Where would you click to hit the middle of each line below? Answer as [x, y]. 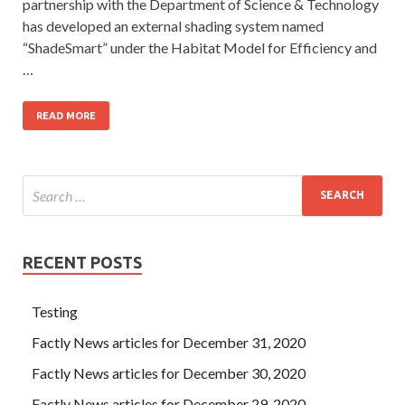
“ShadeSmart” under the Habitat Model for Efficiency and [200, 47]
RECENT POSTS [82, 262]
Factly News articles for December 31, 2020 [169, 342]
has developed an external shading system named [173, 25]
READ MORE [66, 115]
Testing [55, 311]
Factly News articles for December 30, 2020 [169, 372]
